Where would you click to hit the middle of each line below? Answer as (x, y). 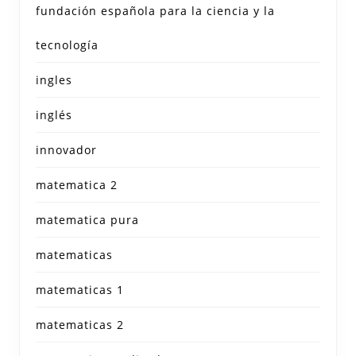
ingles (54, 80)
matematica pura (87, 220)
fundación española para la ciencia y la (155, 11)
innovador (66, 150)
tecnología (67, 45)
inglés (54, 115)
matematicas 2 (80, 325)
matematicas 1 (80, 290)
